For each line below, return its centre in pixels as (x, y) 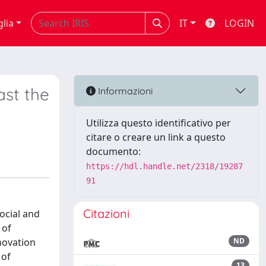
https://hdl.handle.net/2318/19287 (164, 166)
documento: (113, 151)
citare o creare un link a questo (156, 137)
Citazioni (106, 213)
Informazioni (124, 91)
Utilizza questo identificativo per (159, 123)
